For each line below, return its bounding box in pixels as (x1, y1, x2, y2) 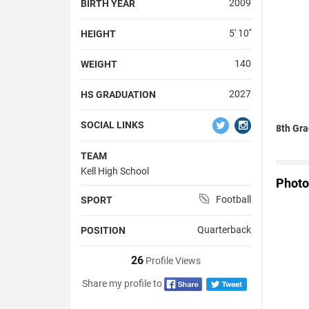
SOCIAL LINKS (81, 119, 144, 130)
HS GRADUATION (81, 88, 156, 100)
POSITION (81, 224, 126, 236)
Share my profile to (82, 277, 163, 289)
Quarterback (197, 223, 251, 235)
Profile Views (143, 255, 201, 266)
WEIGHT (81, 58, 117, 70)
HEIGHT (81, 28, 116, 39)
